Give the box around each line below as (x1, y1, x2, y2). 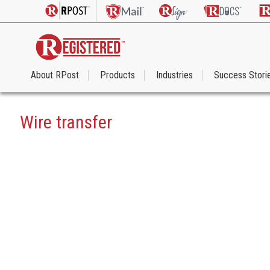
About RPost (31, 69, 79, 81)
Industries (156, 69, 193, 81)
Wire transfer (20, 111, 112, 133)
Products (100, 69, 135, 81)
